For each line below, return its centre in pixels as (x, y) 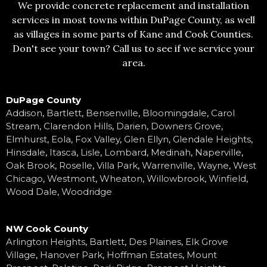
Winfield (227, 178)
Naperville (218, 152)
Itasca (63, 152)
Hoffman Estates (145, 254)
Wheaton (121, 178)
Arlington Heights (46, 241)
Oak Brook (30, 165)
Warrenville (167, 165)
